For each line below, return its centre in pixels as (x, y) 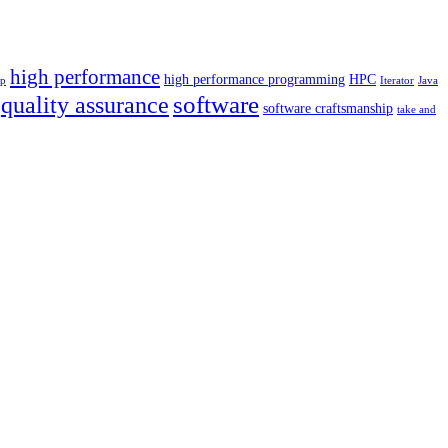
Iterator (397, 81)
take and (416, 110)
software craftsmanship (328, 109)
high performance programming (254, 80)
